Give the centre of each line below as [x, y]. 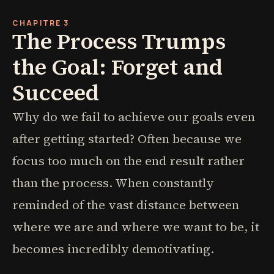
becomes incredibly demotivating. [113, 249]
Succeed [56, 93]
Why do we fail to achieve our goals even [134, 117]
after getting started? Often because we [127, 139]
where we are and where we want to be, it [136, 227]
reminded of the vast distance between [126, 205]
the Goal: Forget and [117, 67]
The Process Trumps [119, 41]
